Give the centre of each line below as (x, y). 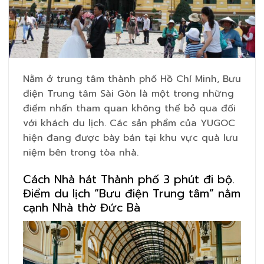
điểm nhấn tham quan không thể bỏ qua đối (129, 109)
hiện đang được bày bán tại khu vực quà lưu (131, 138)
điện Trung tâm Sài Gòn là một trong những (128, 94)
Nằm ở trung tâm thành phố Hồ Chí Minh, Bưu (132, 79)
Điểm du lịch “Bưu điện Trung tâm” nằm (132, 194)
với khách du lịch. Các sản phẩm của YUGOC (129, 123)
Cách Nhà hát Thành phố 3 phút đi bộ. (129, 180)
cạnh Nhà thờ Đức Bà (82, 208)
